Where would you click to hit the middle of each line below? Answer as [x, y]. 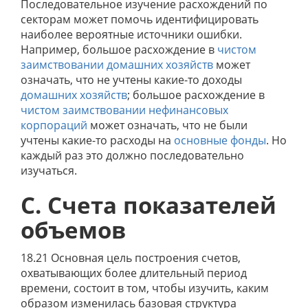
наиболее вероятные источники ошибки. [131, 34]
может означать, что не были [167, 125]
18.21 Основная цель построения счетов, [131, 258]
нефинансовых [188, 110]
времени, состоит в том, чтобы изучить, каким [145, 288]
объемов [73, 230]
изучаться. [49, 170]
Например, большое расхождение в [119, 49]
